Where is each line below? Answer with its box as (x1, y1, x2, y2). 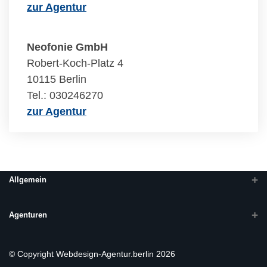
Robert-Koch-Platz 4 (27, 57, 123, 69)
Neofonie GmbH (27, 41, 108, 53)
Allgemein (9, 175, 46, 184)
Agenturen (9, 210, 47, 219)
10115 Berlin (27, 73, 86, 85)
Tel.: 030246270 (27, 89, 103, 101)
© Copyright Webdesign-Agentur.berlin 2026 (9, 249, 175, 259)
